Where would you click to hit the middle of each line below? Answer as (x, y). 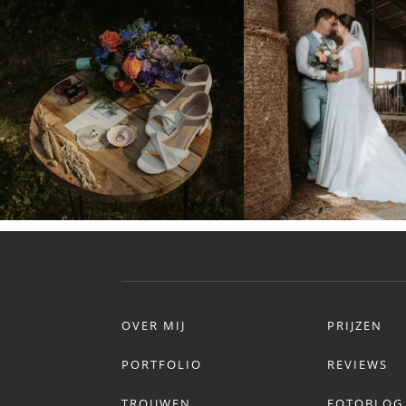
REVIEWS (358, 365)
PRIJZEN (355, 326)
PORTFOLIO (162, 365)
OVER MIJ (154, 326)
